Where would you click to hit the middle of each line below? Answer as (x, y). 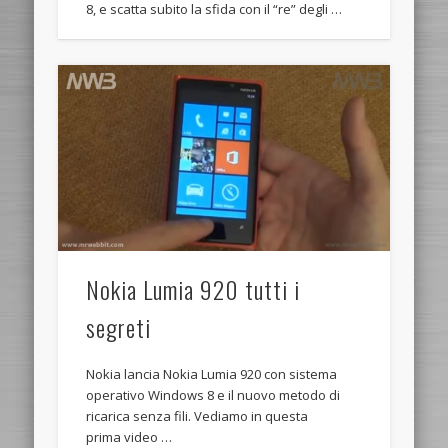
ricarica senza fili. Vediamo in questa (197, 415)
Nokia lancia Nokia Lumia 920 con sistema (212, 373)
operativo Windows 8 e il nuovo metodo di (213, 394)
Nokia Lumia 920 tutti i (193, 288)
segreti (119, 326)
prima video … (129, 436)
